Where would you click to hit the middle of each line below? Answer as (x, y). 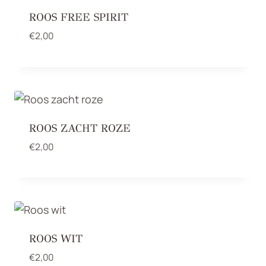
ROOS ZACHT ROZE (80, 128)
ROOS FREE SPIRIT (79, 18)
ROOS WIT (56, 238)
